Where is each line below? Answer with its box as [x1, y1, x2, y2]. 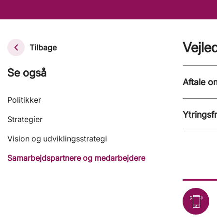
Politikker [7, 95, 41, 105]
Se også [7, 66, 46, 79]
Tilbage [30, 43, 57, 53]
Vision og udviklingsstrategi [7, 134, 107, 144]
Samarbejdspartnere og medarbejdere [7, 153, 145, 163]
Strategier [7, 114, 43, 124]
